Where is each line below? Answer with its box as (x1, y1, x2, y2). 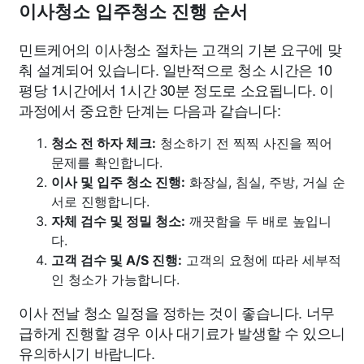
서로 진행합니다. (51, 193, 149, 210)
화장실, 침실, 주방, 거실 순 (185, 173, 345, 190)
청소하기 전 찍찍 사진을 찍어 (156, 134, 332, 151)
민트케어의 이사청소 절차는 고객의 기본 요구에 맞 (19, 37, 342, 59)
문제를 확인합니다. (51, 154, 162, 171)
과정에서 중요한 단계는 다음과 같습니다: (19, 98, 281, 120)
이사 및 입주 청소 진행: (51, 173, 185, 190)
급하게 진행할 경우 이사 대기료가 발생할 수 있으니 (19, 321, 345, 343)
